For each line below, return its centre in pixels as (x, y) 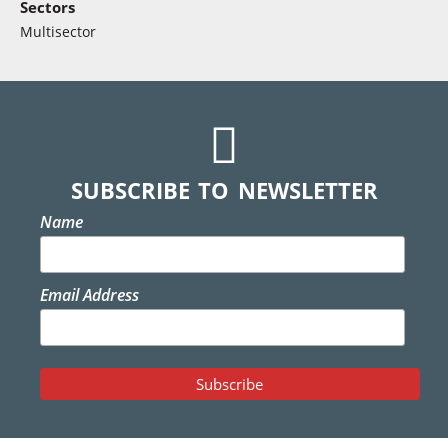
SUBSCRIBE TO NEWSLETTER (224, 189)
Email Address (89, 295)
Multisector (58, 31)
